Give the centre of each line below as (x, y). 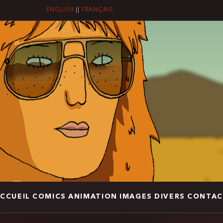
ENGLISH (60, 10)
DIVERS (170, 197)
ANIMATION (93, 197)
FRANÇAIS (98, 10)
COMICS (49, 197)
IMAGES (136, 197)
